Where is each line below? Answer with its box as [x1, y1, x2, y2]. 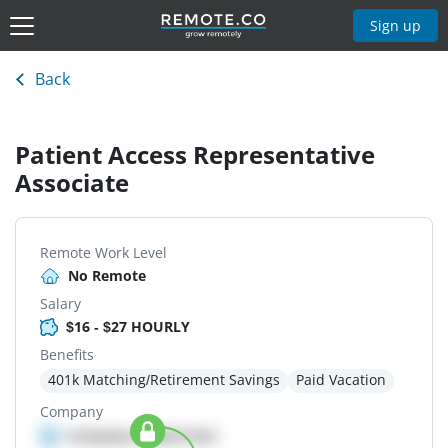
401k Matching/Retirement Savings [48, 370, 280, 390]
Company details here [66, 426, 217, 446]
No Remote [68, 266, 146, 286]
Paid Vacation [296, 370, 386, 390]
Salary [40, 294, 81, 314]
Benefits [40, 345, 94, 365]
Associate [15, 166, 129, 200]
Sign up [370, 15, 422, 35]
